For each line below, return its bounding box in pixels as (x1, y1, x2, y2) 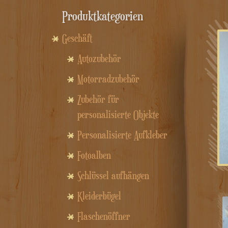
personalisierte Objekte (77, 108, 159, 121)
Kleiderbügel (77, 190, 121, 203)
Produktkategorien (62, 8, 143, 24)
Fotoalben (77, 149, 111, 162)
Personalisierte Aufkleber (77, 129, 167, 141)
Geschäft (62, 32, 92, 45)
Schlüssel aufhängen (77, 169, 149, 182)
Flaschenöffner (77, 210, 130, 223)
